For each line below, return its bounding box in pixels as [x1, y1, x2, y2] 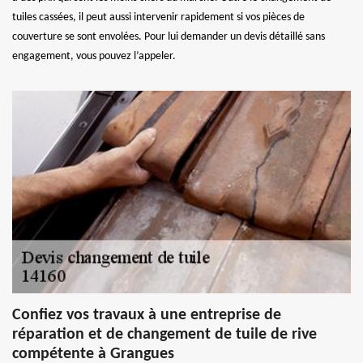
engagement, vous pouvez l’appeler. [12, 49, 176, 62]
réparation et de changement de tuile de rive [12, 326, 317, 343]
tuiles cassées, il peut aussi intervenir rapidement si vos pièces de [12, 11, 305, 23]
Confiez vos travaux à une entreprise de [12, 306, 281, 323]
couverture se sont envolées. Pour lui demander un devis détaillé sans [12, 30, 325, 43]
